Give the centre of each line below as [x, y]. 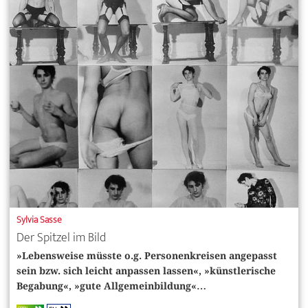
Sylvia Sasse [39, 220]
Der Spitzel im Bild [61, 238]
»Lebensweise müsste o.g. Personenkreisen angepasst [147, 256]
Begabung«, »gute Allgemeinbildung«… [111, 286]
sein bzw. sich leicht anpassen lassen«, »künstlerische [146, 271]
